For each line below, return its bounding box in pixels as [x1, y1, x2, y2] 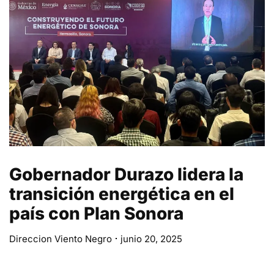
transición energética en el [9, 183, 234, 204]
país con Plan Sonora [9, 202, 183, 224]
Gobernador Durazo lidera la [9, 163, 243, 185]
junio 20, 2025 [120, 232, 182, 245]
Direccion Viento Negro [9, 232, 112, 245]
